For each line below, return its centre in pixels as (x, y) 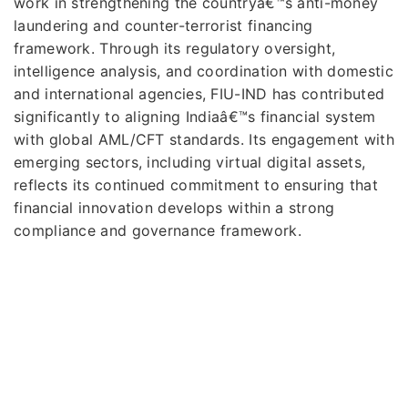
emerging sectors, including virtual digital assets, (190, 162)
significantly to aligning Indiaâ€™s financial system (195, 116)
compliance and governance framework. (158, 230)
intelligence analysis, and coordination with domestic (204, 71)
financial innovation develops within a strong (174, 207)
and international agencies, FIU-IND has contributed (199, 93)
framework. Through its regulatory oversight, (175, 48)
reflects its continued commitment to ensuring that (196, 184)
